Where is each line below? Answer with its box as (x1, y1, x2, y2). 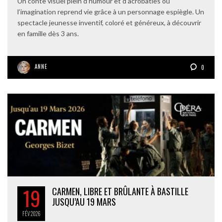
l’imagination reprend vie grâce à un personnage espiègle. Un (17, 7, 204, 16)
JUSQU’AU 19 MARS (52, 195, 116, 209)
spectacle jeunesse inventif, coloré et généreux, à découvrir (17, 18, 201, 27)
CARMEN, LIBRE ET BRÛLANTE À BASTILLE (52, 185, 188, 198)
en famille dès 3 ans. (17, 29, 79, 38)
